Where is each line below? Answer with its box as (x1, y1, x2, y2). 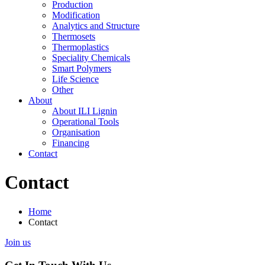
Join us (5, 237, 31, 247)
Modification (52, 10, 100, 20)
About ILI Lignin (52, 106, 117, 116)
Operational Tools (52, 117, 119, 127)
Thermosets (52, 31, 95, 41)
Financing (52, 138, 89, 148)
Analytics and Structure (52, 21, 140, 31)
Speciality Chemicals (52, 53, 130, 63)
